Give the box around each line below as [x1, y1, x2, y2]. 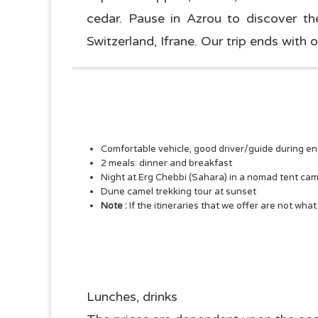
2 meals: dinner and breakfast [101, 157, 232, 169]
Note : [101, 199, 127, 212]
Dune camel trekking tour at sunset [101, 185, 256, 197]
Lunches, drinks [87, 288, 177, 305]
